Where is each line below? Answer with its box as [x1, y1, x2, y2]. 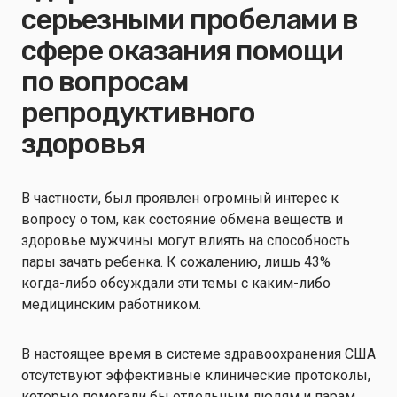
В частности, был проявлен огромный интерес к [21, 190, 339, 206]
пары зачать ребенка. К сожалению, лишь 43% [21, 253, 331, 270]
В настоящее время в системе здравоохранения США [21, 346, 376, 362]
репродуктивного [21, 96, 255, 129]
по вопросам [21, 65, 189, 98]
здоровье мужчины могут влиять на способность [21, 232, 350, 249]
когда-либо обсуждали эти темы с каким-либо [21, 275, 331, 292]
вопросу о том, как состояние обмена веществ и [21, 211, 343, 228]
